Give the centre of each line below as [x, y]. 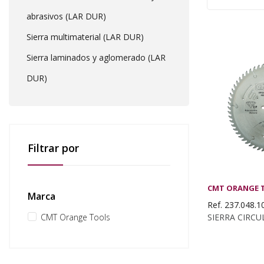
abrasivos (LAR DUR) [66, 16]
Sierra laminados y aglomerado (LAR [96, 57]
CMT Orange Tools [75, 217]
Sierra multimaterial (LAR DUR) [85, 37]
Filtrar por [53, 148]
